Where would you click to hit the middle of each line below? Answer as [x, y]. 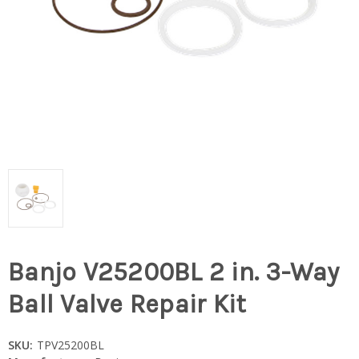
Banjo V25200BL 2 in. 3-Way [174, 272]
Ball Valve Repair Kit [127, 305]
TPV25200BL [70, 345]
